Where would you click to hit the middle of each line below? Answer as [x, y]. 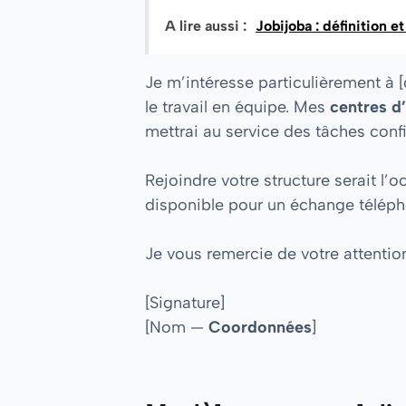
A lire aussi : [206, 25]
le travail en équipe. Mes [237, 106]
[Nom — [177, 327]
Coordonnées [260, 327]
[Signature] [185, 302]
